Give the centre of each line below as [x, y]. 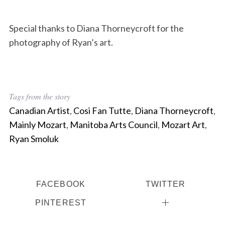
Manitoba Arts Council [114, 124]
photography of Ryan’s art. [61, 42]
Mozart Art [183, 124]
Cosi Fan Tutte [102, 110]
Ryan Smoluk [34, 138]
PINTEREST [61, 203]
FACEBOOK [61, 184]
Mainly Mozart [37, 124]
